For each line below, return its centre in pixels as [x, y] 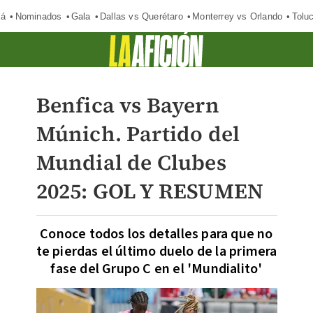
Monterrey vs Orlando [238, 16]
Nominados [38, 16]
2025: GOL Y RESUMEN [150, 191]
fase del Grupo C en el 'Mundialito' [156, 269]
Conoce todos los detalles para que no [156, 234]
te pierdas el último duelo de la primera [156, 252]
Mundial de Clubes [131, 162]
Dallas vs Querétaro [141, 16]
